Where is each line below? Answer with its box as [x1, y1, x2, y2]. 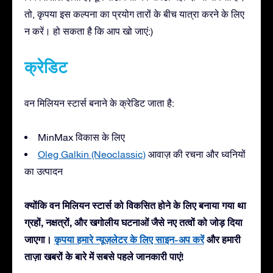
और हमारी [204, 233, 241, 245]
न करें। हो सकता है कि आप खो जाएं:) [24, 25, 153, 37]
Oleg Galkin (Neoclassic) [38, 148, 146, 160]
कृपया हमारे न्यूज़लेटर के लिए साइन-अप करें [54, 233, 204, 245]
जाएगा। [24, 233, 54, 245]
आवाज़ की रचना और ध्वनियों [146, 148, 246, 160]
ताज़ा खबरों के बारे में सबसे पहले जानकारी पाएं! [24, 250, 183, 262]
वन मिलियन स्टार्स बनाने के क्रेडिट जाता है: [24, 97, 174, 108]
